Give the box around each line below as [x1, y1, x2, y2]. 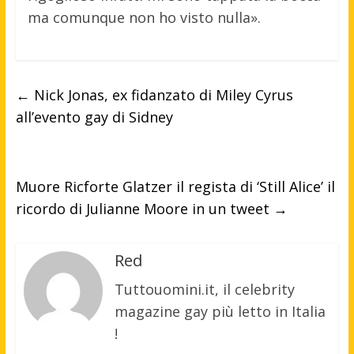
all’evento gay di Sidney [15, 107, 173, 126]
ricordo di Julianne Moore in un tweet [15, 198, 273, 218]
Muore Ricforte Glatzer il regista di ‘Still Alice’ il [15, 176, 335, 196]
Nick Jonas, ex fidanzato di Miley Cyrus [29, 85, 293, 104]
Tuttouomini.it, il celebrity [114, 279, 295, 299]
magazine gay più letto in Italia [114, 301, 326, 321]
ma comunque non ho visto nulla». [27, 7, 261, 27]
